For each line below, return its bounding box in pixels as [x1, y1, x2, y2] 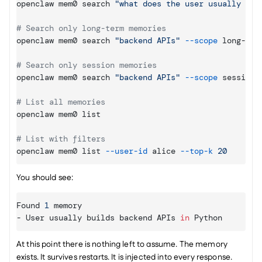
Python [194, 212, 222, 223]
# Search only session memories [16, 60, 157, 70]
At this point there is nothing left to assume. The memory [16, 239, 227, 250]
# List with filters [16, 133, 105, 144]
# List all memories [16, 96, 105, 107]
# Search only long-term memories [16, 23, 166, 33]
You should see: [16, 172, 74, 184]
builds [87, 212, 119, 223]
